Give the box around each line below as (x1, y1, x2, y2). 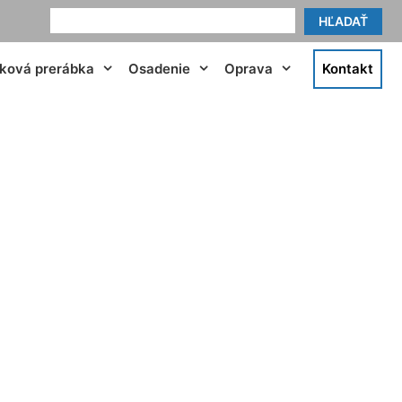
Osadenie (128, 59, 190, 77)
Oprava (224, 59, 273, 77)
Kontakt (322, 59, 373, 77)
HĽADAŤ (319, 13, 368, 29)
